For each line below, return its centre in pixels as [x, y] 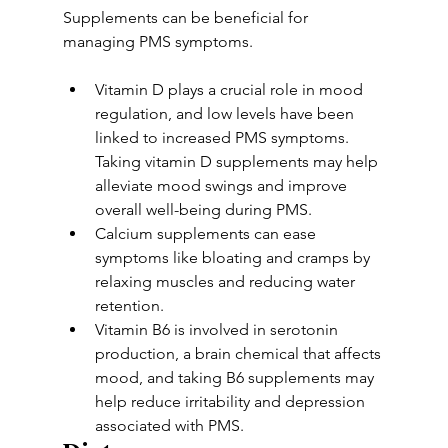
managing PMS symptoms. [159, 41]
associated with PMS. [169, 425]
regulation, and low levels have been [226, 113]
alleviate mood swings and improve [222, 185]
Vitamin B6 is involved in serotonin [218, 329]
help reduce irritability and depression [231, 401]
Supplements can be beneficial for [187, 17]
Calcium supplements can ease [207, 233]
